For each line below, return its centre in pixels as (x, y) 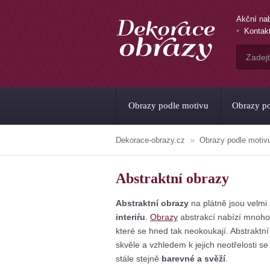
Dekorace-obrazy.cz (150, 140)
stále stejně (139, 259)
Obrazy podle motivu (168, 105)
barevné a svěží (193, 259)
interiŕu (130, 217)
